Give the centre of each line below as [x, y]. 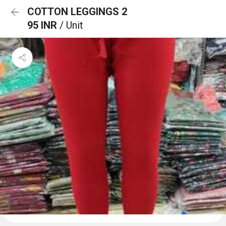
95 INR [43, 25]
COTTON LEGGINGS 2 [77, 12]
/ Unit [71, 25]
